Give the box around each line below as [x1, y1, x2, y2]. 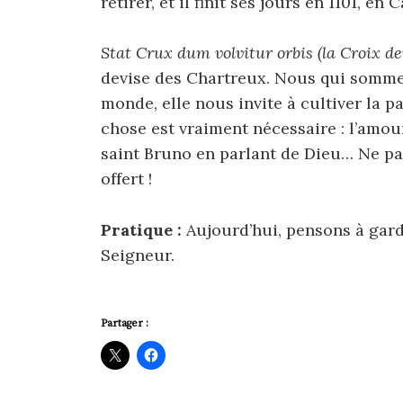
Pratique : [101, 219, 182, 241]
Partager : [101, 317, 148, 331]
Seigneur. [101, 245, 175, 266]
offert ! [101, 168, 152, 190]
